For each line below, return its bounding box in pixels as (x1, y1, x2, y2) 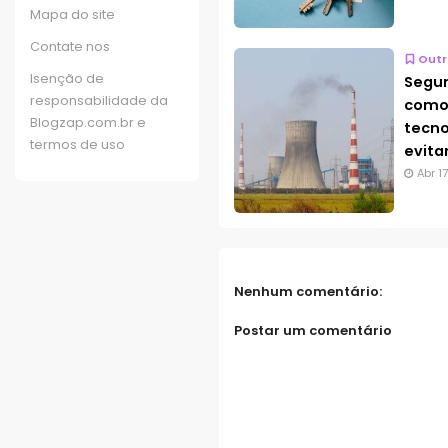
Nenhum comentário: (233, 281, 382, 301)
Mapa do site (30, 4, 115, 24)
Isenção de (30, 68, 104, 88)
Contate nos (30, 36, 110, 56)
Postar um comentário (233, 321, 392, 341)
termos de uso (30, 134, 125, 154)
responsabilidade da (30, 90, 168, 110)
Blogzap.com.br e (30, 112, 146, 132)
